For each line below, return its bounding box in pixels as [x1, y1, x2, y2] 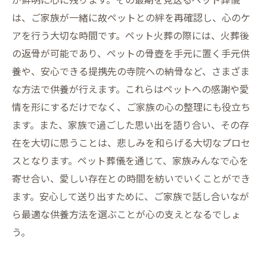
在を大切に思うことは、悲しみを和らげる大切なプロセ [12, 135, 250, 150]
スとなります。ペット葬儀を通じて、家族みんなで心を [12, 153, 249, 167]
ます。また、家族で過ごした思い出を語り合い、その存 [12, 117, 249, 132]
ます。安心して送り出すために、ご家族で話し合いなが [12, 189, 249, 203]
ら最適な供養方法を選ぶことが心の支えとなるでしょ [12, 207, 241, 221]
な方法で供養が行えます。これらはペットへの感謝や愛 [12, 82, 249, 96]
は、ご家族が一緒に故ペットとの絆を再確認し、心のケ [12, 10, 250, 24]
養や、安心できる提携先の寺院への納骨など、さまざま [12, 64, 250, 78]
